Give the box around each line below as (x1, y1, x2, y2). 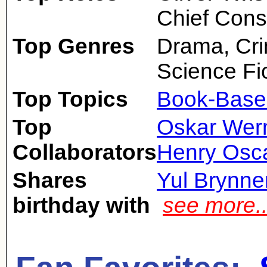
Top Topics (13, 87, 128, 111)
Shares (13, 168, 87, 193)
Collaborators (13, 140, 157, 164)
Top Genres (13, 34, 135, 58)
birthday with (13, 193, 150, 218)
